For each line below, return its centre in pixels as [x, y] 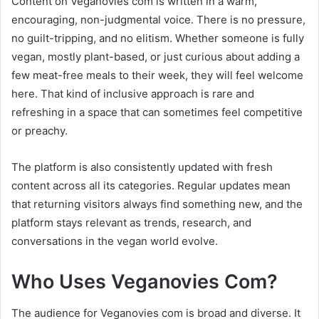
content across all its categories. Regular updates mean [151, 185]
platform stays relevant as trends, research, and [131, 222]
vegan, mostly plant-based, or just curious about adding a [156, 56]
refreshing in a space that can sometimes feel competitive [157, 112]
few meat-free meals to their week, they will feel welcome [157, 75]
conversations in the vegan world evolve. [115, 241]
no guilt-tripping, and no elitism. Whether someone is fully [158, 38]
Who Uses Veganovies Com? [145, 281]
